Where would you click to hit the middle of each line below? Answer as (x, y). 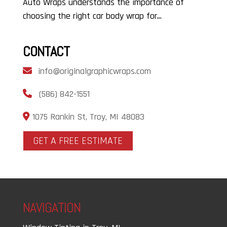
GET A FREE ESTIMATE (78, 141)
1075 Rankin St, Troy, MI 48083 (87, 117)
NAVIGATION (51, 207)
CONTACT (46, 51)
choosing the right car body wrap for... (92, 16)
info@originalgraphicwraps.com (94, 71)
